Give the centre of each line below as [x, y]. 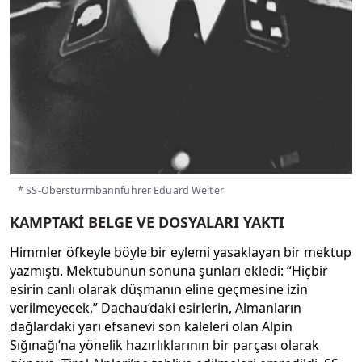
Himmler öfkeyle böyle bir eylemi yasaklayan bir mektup [181, 252]
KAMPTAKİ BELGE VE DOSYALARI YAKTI [147, 223]
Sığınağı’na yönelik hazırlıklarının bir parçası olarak [164, 345]
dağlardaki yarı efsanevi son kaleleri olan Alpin [151, 326]
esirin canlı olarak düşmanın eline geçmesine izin [159, 289]
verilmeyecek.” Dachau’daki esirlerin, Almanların [156, 307]
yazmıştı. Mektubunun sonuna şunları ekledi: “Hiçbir [169, 270]
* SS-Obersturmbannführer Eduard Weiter [121, 191]
